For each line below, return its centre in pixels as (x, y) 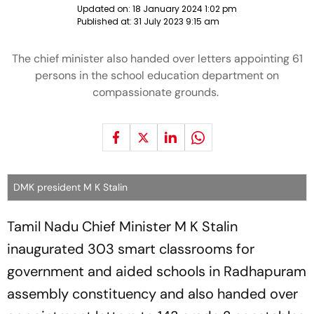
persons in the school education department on (157, 75)
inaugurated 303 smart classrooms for (131, 249)
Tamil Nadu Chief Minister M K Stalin (122, 226)
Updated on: (105, 9)
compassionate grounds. (157, 92)
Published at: (105, 21)
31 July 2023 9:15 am (177, 21)
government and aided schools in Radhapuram (157, 271)
